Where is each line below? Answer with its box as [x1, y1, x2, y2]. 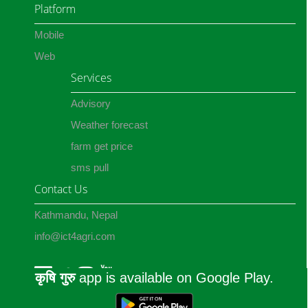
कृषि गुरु [34, 270, 75, 285]
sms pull [71, 162, 109, 173]
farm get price [71, 140, 133, 152]
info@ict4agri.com [34, 230, 116, 242]
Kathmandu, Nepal [34, 209, 118, 221]
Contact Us [34, 181, 88, 197]
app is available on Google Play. [74, 270, 274, 285]
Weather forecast [71, 119, 148, 131]
